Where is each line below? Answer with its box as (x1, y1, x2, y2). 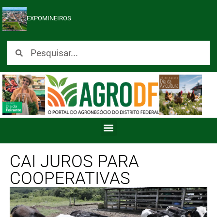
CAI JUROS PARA (10, 151, 139, 171)
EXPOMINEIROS (27, 15, 71, 22)
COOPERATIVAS (10, 168, 130, 188)
